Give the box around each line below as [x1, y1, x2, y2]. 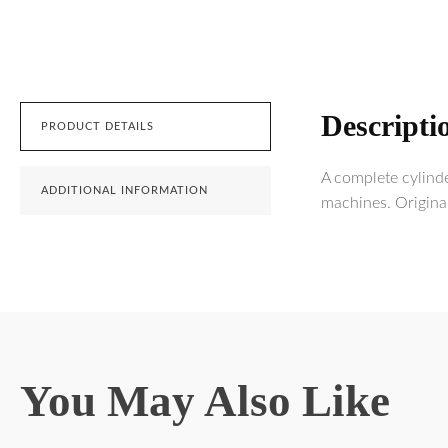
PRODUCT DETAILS [41, 121, 154, 133]
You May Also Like [20, 376, 390, 427]
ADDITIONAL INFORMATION [41, 185, 208, 197]
